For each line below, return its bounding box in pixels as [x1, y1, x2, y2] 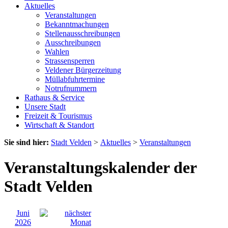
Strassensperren [45, 56, 95, 66]
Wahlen [45, 47, 69, 56]
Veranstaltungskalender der [4, 158, 196, 177]
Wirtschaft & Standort [24, 121, 94, 130]
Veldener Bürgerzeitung [45, 66, 121, 75]
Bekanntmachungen [45, 20, 109, 29]
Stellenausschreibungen [45, 29, 120, 38]
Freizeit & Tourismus [24, 111, 92, 121]
